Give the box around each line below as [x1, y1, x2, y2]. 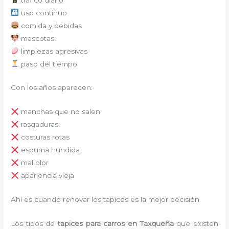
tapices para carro [58, 219, 122, 227]
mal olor [18, 158, 49, 167]
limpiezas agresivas [18, 47, 87, 55]
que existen [173, 219, 218, 227]
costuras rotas [18, 133, 70, 142]
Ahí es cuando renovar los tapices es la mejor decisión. [11, 195, 201, 204]
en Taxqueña [125, 219, 174, 227]
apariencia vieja [18, 171, 74, 180]
